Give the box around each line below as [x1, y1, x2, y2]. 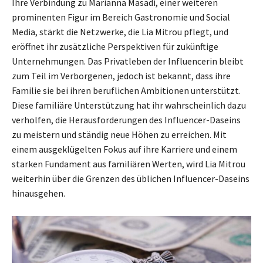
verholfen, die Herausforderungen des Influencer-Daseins [12, 114, 241, 126]
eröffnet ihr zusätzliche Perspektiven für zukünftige [12, 41, 218, 53]
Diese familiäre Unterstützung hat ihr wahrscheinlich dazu [12, 99, 246, 112]
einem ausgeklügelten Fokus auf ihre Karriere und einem [12, 143, 237, 156]
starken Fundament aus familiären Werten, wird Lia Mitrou [12, 158, 245, 170]
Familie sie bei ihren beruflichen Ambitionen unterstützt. [12, 85, 241, 97]
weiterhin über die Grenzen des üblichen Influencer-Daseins [12, 173, 249, 185]
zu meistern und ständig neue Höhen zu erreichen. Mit [12, 129, 227, 141]
